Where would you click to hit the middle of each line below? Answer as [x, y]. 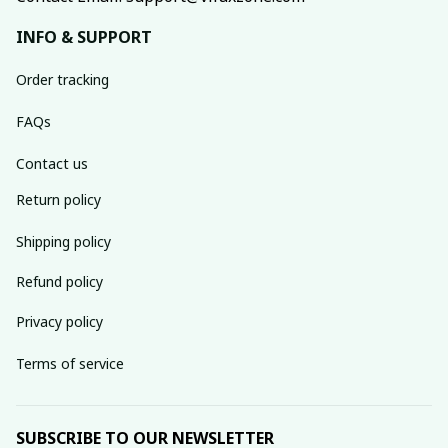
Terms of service [70, 363]
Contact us [52, 163]
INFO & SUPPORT [84, 37]
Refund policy [59, 281]
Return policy [58, 199]
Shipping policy [63, 241]
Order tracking [62, 79]
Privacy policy [59, 321]
